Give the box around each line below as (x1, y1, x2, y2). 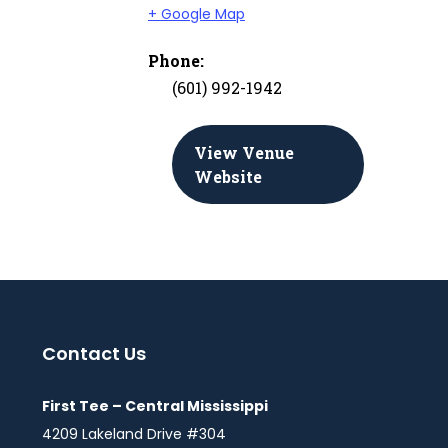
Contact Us (42, 341, 146, 366)
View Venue (194, 142, 294, 163)
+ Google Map (148, 4, 245, 24)
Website (194, 166, 262, 187)
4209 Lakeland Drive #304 (42, 424, 226, 444)
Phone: (148, 50, 204, 71)
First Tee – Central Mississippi (42, 396, 268, 416)
